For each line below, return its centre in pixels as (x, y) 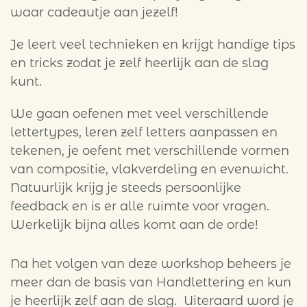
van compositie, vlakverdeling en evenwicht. (149, 169)
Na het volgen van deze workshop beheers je (151, 264)
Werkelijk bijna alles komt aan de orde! (134, 225)
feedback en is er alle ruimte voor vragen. (140, 206)
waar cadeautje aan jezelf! (94, 12)
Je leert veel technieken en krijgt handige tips (153, 45)
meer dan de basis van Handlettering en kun (151, 282)
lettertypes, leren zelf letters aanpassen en (144, 132)
